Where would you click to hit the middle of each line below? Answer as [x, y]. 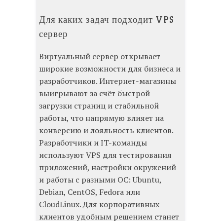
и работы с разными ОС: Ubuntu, [100, 179]
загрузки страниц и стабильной [99, 105]
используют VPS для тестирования [105, 155]
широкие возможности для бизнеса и [110, 68]
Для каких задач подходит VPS [107, 19]
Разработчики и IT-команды [93, 142]
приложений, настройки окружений [108, 167]
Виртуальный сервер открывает [100, 56]
